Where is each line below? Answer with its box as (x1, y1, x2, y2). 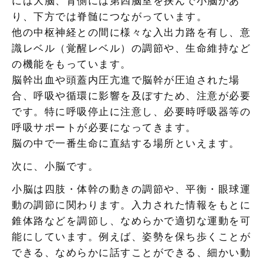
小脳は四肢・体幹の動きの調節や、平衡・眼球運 (12, 183, 251, 195)
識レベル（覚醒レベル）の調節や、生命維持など (12, 42, 251, 54)
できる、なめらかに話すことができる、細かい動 (12, 247, 251, 258)
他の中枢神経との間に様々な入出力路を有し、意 (12, 26, 251, 38)
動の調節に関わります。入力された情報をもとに (12, 199, 251, 211)
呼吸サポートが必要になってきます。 (12, 122, 197, 133)
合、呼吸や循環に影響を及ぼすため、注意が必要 (12, 90, 251, 102)
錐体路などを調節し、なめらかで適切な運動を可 (12, 215, 251, 227)
